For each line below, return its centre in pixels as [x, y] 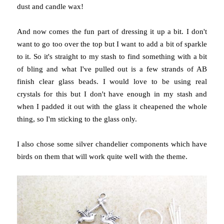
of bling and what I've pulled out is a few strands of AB [112, 69]
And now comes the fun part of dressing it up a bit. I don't [112, 32]
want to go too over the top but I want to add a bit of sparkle [112, 44]
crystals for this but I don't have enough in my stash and [112, 94]
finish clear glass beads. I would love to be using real [112, 82]
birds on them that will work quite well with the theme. [102, 157]
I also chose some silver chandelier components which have [112, 144]
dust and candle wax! [50, 7]
